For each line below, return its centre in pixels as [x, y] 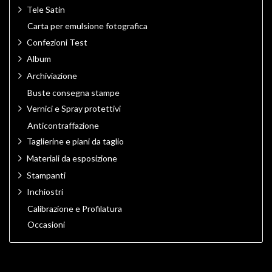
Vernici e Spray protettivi [74, 109]
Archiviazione [52, 76]
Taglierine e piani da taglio [75, 141]
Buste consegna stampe [73, 92]
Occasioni [46, 225]
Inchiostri [45, 192]
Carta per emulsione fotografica [87, 26]
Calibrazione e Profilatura [75, 208]
